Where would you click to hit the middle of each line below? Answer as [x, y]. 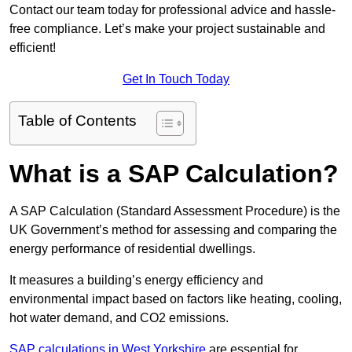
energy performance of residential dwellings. [132, 249]
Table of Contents [77, 121]
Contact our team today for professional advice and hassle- [172, 10]
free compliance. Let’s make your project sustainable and [167, 29]
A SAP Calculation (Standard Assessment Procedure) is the [175, 211]
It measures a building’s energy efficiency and [136, 280]
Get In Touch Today [176, 79]
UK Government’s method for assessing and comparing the [173, 230]
